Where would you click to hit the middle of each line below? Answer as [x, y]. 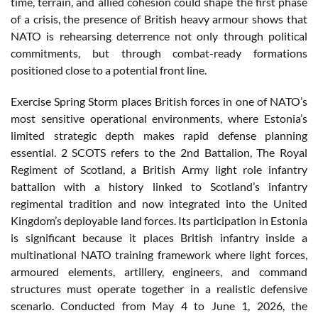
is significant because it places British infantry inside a [159, 237]
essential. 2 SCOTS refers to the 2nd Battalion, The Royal [159, 152]
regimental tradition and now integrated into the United [159, 203]
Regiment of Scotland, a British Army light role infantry [159, 169]
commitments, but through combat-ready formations [159, 53]
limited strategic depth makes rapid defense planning [159, 135]
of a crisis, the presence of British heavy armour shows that [159, 18]
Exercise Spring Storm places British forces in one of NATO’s [159, 101]
